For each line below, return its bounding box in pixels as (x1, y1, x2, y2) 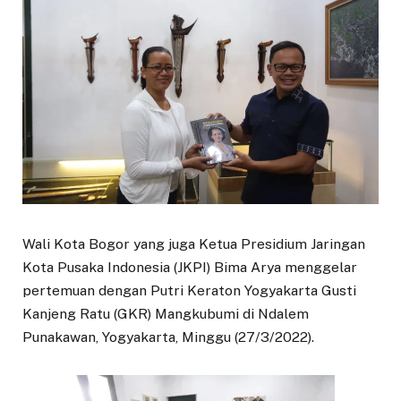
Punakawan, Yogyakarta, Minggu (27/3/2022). (22, 328, 314, 346)
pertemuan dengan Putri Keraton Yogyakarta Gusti (22, 282, 356, 300)
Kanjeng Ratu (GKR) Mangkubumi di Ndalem (22, 305, 309, 323)
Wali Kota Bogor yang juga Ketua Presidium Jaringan (22, 235, 365, 253)
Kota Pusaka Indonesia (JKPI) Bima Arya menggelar (22, 259, 357, 277)
